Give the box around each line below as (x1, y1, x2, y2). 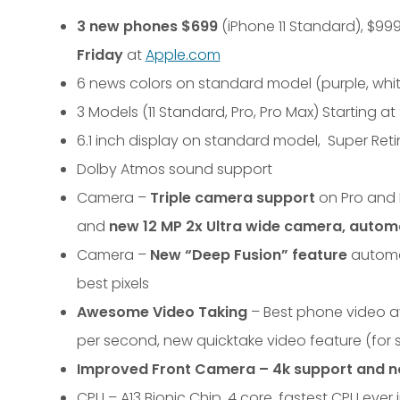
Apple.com (145, 45, 221, 65)
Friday (76, 45, 123, 65)
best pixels (76, 273, 153, 294)
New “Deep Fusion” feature (149, 245, 347, 265)
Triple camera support (149, 187, 315, 208)
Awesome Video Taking (76, 302, 247, 322)
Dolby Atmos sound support (76, 159, 272, 179)
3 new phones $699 (76, 16, 218, 37)
